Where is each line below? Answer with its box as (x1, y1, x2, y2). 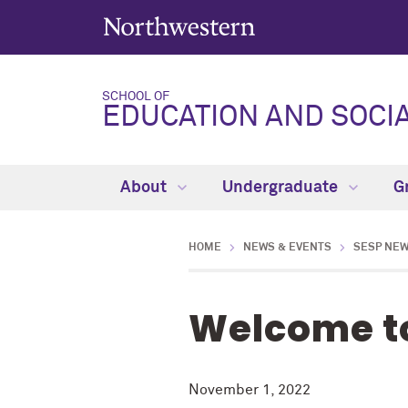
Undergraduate (221, 179, 342, 196)
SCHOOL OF (102, 90, 169, 103)
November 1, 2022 (189, 382, 311, 397)
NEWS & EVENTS (243, 242, 331, 253)
